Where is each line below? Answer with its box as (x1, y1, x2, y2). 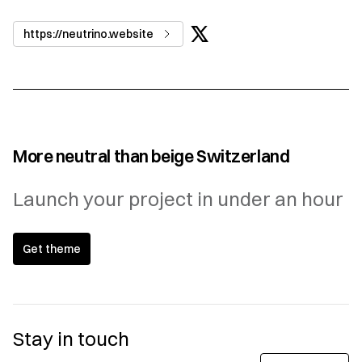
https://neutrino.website (23, 26, 154, 41)
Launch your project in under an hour (13, 187, 343, 212)
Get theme (23, 241, 81, 256)
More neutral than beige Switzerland (13, 145, 290, 167)
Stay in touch (13, 326, 129, 351)
